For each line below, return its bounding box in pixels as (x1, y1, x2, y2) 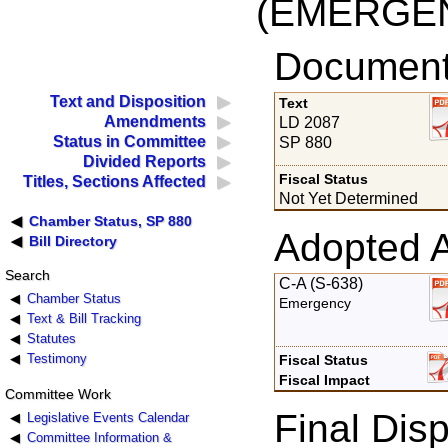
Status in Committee (53, 133, 207, 151)
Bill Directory (29, 233, 118, 250)
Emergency (279, 295, 352, 311)
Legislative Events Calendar (26, 409, 189, 425)
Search (4, 267, 50, 284)
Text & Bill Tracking (26, 311, 141, 327)
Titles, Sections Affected (23, 173, 207, 191)
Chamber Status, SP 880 (29, 213, 193, 230)
